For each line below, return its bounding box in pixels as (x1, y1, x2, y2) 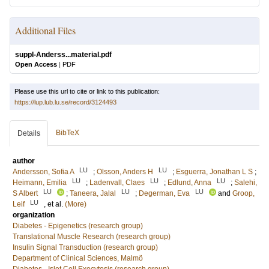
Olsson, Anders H (97, 168, 153, 177)
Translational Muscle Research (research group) (13, 232, 171, 241)
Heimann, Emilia (13, 178, 67, 187)
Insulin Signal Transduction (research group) (13, 243, 158, 252)
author (13, 157, 35, 166)
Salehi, (234, 178, 257, 187)
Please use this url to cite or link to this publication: (14, 88, 160, 95)
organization (13, 211, 55, 220)
